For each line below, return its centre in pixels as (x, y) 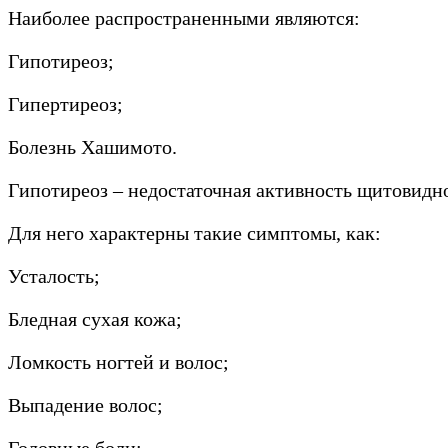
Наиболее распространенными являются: (184, 17)
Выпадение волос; (85, 404)
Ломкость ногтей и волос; (118, 361)
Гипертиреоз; (65, 103)
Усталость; (54, 275)
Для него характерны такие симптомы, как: (194, 232)
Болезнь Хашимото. (92, 146)
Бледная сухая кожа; (95, 318)
